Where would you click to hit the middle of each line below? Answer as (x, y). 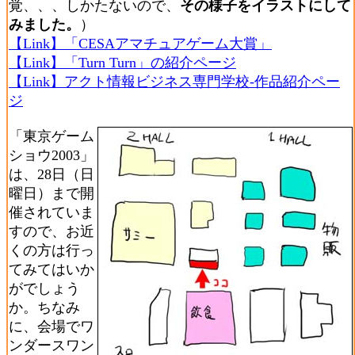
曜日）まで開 (52, 193)
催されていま (52, 212)
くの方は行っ (52, 250)
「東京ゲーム (52, 136)
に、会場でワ (52, 326)
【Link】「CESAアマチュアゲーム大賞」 (140, 44)
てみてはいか (52, 269)
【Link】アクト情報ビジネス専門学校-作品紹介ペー (174, 82)
